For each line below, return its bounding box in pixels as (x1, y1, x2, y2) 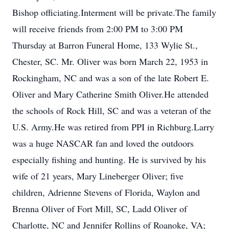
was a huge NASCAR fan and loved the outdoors (12, 137, 194, 149)
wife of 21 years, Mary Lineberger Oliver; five (12, 170, 184, 182)
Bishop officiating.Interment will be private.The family (12, 6, 216, 18)
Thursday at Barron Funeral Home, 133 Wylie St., (12, 39, 198, 51)
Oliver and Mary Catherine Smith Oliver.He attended (12, 88, 209, 100)
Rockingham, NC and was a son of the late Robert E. (12, 72, 209, 84)
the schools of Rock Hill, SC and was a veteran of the (12, 104, 211, 117)
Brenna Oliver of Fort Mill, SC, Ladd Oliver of (12, 202, 187, 215)
